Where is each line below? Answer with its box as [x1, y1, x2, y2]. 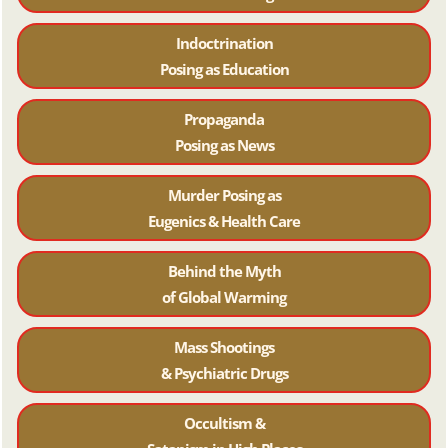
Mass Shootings [174, 336, 274, 357]
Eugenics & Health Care [148, 210, 300, 231]
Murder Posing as [167, 184, 281, 205]
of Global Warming [162, 286, 286, 307]
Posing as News [174, 134, 274, 155]
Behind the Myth [167, 260, 281, 281]
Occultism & [183, 412, 265, 433]
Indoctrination [175, 32, 273, 53]
